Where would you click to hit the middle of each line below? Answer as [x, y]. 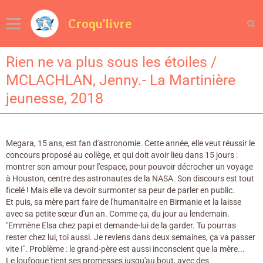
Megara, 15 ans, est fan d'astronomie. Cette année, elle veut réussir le [130, 143]
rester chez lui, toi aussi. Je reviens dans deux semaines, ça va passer [131, 237]
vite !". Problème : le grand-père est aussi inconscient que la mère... [125, 249]
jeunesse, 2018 [55, 98]
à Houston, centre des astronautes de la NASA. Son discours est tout [130, 178]
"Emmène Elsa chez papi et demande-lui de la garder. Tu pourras [121, 225]
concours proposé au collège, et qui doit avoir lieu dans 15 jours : [122, 155]
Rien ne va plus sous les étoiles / [111, 62]
